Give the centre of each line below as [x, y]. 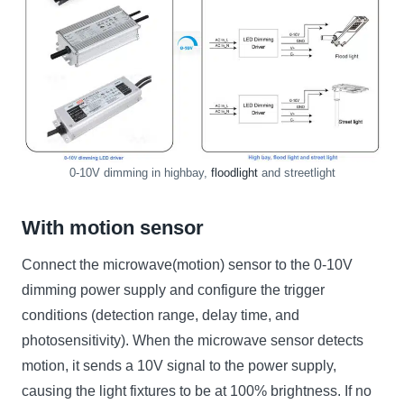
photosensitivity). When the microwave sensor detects [193, 340]
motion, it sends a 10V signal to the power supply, [179, 365]
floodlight [234, 172]
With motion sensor [113, 227]
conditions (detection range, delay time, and [161, 315]
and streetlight [296, 172]
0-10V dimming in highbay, [140, 172]
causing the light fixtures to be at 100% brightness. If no [197, 390]
